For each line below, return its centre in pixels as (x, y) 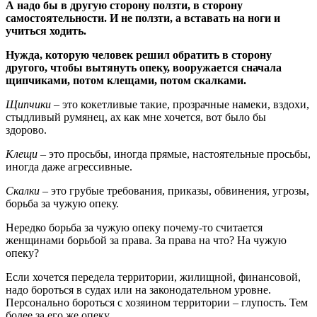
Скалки (23, 190)
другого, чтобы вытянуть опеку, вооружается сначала (144, 67)
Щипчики (28, 104)
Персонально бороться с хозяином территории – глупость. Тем (157, 302)
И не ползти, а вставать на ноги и (194, 18)
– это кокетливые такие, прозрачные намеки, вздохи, (180, 104)
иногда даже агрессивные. (70, 166)
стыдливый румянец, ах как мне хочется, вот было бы (136, 117)
